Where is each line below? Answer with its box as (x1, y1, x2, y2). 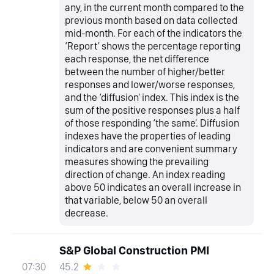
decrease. (65, 207, 109, 220)
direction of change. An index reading (65, 168, 226, 181)
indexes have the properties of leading (65, 130, 231, 143)
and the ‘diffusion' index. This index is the (65, 91, 240, 104)
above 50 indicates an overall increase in (65, 181, 242, 194)
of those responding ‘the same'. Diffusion (65, 117, 240, 130)
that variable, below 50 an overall (65, 194, 208, 207)
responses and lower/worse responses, (65, 78, 235, 91)
